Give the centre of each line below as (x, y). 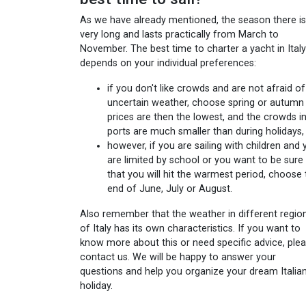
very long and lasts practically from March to (179, 35)
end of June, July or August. (170, 189)
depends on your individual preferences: (168, 64)
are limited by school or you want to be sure (205, 161)
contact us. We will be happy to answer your (178, 258)
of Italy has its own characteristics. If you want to (190, 229)
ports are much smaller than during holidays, (206, 132)
